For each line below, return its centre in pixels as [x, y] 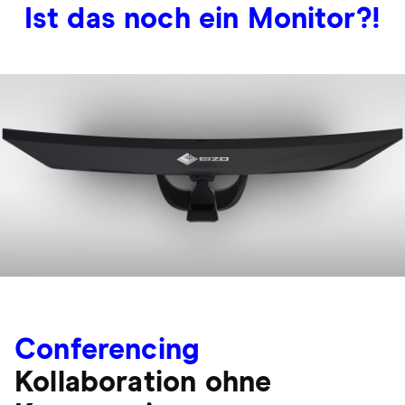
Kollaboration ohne [143, 383]
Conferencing [108, 351]
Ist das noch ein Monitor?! [202, 20]
